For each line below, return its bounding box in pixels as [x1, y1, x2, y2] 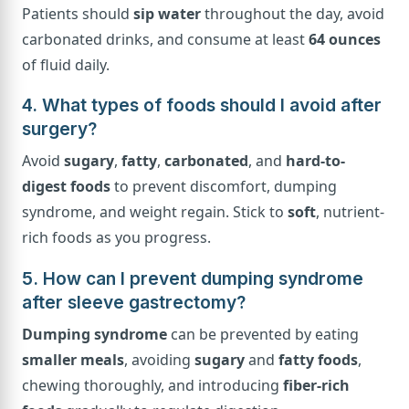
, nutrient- [316, 202, 384, 223]
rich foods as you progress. [22, 227, 211, 248]
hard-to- [286, 151, 345, 172]
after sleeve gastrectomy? [22, 290, 246, 313]
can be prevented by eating [167, 323, 359, 344]
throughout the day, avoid [201, 3, 384, 24]
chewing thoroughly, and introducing [22, 374, 283, 395]
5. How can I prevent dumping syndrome [22, 267, 363, 289]
